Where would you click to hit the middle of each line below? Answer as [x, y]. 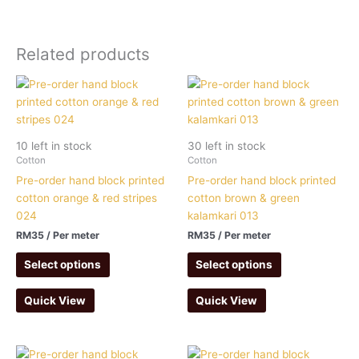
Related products [83, 54]
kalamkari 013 [223, 215]
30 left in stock [226, 145]
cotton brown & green [244, 198]
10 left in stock [54, 145]
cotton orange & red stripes [87, 198]
